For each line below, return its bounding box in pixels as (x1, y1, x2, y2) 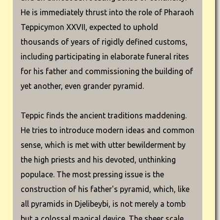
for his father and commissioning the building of (21, 67, 193, 76)
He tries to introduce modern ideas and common (21, 126, 194, 135)
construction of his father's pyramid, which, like (21, 185, 190, 193)
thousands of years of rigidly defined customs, (21, 37, 188, 46)
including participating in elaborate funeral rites (21, 52, 189, 61)
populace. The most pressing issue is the (21, 170, 164, 179)
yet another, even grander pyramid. (21, 82, 144, 90)
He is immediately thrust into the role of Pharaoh (21, 8, 194, 17)
